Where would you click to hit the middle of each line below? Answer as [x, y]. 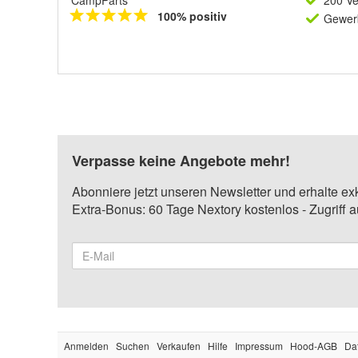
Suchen [133, 346]
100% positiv [192, 16]
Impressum [259, 346]
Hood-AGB [314, 346]
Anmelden [86, 346]
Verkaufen [179, 346]
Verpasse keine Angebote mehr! [181, 161]
